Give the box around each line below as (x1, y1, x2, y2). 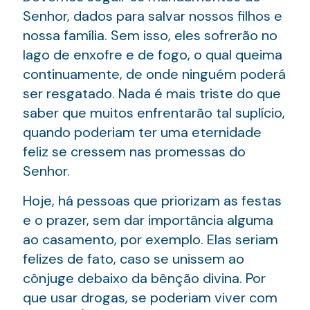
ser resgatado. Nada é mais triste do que (23, 84, 281, 102)
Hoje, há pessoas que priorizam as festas (23, 191, 282, 210)
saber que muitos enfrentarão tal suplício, (23, 103, 285, 122)
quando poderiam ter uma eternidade (23, 122, 262, 141)
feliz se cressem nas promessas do (23, 142, 246, 161)
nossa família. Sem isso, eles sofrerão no (23, 26, 277, 44)
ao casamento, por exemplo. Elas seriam (23, 230, 278, 248)
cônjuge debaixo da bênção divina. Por (23, 268, 266, 287)
